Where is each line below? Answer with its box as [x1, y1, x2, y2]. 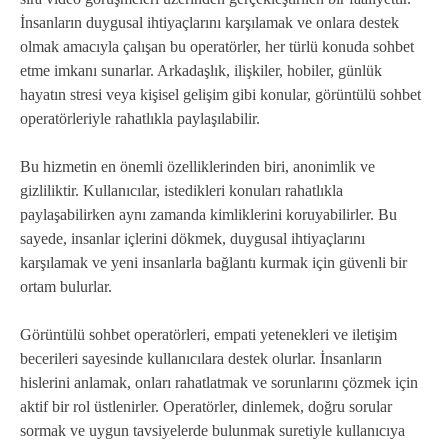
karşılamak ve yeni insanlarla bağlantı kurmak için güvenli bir [20, 253, 407, 271]
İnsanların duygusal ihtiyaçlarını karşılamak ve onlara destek [20, 13, 399, 31]
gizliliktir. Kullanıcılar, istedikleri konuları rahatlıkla [20, 181, 343, 199]
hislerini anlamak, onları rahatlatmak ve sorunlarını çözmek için [20, 373, 418, 391]
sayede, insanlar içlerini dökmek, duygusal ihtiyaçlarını [20, 229, 365, 247]
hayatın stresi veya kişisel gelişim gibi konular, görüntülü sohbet [20, 85, 421, 103]
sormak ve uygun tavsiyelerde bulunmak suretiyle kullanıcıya [20, 421, 405, 439]
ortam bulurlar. [20, 277, 112, 295]
